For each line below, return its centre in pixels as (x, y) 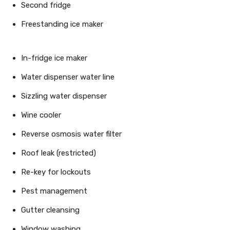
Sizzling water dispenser (64, 96)
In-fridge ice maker (54, 58)
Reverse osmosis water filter (71, 134)
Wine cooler (41, 115)
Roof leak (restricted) (59, 153)
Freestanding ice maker (62, 24)
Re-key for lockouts (56, 172)
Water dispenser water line (68, 77)
